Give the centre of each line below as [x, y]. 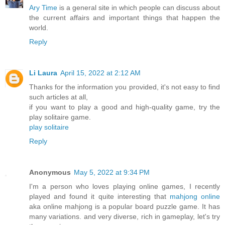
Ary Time [43, 8]
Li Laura [43, 73]
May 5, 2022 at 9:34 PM [112, 173]
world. [39, 28]
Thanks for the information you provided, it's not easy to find [125, 87]
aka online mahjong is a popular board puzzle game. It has [125, 207]
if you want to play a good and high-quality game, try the [125, 107]
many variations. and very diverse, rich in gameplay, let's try [125, 217]
